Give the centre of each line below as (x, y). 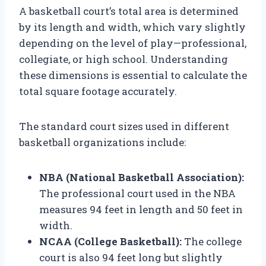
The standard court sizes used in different (124, 126)
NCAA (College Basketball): (110, 241)
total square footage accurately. (98, 91)
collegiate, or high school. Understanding (123, 59)
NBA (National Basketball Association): (142, 177)
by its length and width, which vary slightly (132, 27)
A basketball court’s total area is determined (129, 11)
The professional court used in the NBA (137, 193)
